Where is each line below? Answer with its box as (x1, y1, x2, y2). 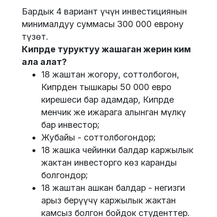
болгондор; (41, 170, 88, 181)
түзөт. (22, 31, 48, 42)
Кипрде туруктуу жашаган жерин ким (22, 44, 191, 55)
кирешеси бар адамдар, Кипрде (41, 94, 174, 105)
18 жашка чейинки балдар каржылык (41, 145, 193, 155)
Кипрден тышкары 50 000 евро (41, 82, 171, 93)
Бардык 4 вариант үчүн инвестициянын (22, 6, 187, 17)
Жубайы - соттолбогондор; (41, 132, 155, 143)
